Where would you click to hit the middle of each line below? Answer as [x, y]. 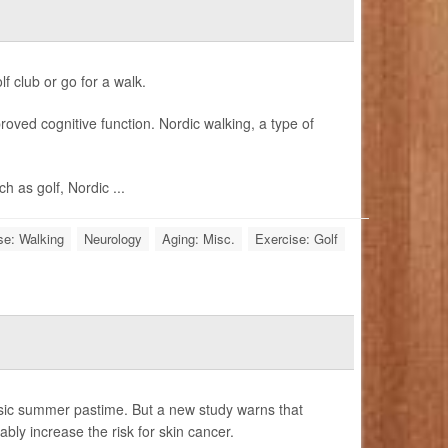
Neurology [112, 239]
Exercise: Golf [296, 239]
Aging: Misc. [198, 239]
